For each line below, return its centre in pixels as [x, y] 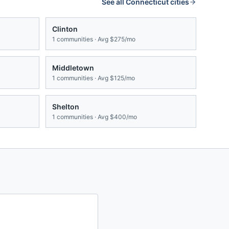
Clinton [65, 29]
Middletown [73, 68]
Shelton [66, 107]
